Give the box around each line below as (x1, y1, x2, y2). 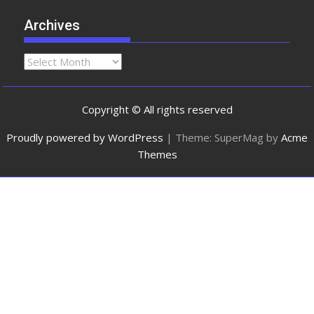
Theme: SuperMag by (175, 130, 281, 144)
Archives (24, 17, 81, 34)
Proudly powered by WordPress (6, 130, 163, 144)
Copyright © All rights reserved (81, 102, 233, 116)
